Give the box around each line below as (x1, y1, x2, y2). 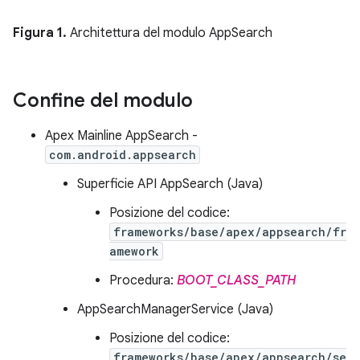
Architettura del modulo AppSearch (67, 24, 272, 41)
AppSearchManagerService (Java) (77, 301, 273, 317)
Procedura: (109, 272, 177, 288)
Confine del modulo (13, 88, 193, 112)
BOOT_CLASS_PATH (177, 272, 296, 288)
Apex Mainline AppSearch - (45, 127, 198, 144)
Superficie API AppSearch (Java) (77, 175, 263, 192)
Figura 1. (13, 24, 67, 41)
